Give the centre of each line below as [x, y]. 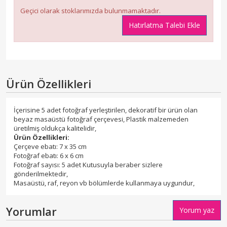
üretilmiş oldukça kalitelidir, [55, 128]
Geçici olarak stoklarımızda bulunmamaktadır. [90, 10]
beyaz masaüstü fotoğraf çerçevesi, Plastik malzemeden [101, 119]
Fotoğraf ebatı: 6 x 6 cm [49, 155]
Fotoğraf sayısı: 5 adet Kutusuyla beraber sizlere [88, 164]
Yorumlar [31, 211]
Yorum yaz [197, 210]
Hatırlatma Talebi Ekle [164, 25]
